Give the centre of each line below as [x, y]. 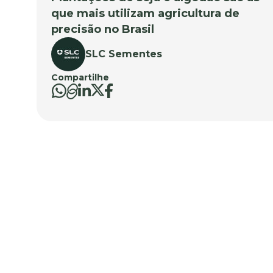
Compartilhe [80, 77]
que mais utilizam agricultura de [145, 13]
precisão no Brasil [103, 29]
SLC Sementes [124, 54]
